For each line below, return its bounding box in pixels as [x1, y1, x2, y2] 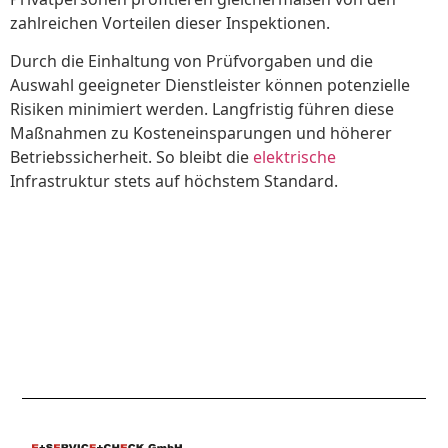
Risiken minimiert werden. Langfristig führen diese [10, 98, 394, 121]
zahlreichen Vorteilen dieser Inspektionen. [10, 11, 330, 34]
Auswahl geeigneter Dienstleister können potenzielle [10, 74, 410, 97]
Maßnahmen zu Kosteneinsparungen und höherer [10, 122, 392, 145]
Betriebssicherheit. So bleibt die [10, 146, 253, 169]
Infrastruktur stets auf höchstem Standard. [10, 170, 338, 193]
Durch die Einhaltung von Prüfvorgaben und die [10, 50, 373, 73]
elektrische [253, 146, 336, 169]
